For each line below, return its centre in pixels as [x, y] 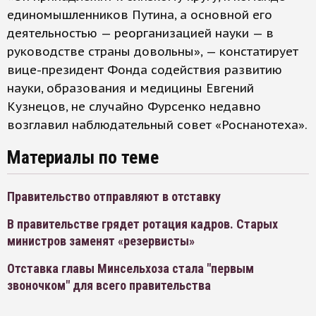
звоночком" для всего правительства [109, 285]
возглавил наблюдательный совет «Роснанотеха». [157, 125]
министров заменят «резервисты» [101, 241]
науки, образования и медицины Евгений [130, 88]
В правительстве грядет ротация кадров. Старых [142, 224]
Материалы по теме [83, 157]
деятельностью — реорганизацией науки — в [140, 33]
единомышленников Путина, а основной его [140, 15]
